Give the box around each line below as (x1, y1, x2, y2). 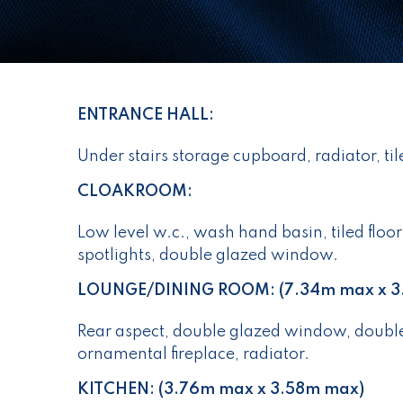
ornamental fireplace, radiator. (77, 346, 309, 363)
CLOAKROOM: (77, 184, 193, 201)
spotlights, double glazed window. (77, 247, 338, 264)
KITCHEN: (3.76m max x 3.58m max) (77, 381, 364, 399)
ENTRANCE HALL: (77, 107, 214, 124)
